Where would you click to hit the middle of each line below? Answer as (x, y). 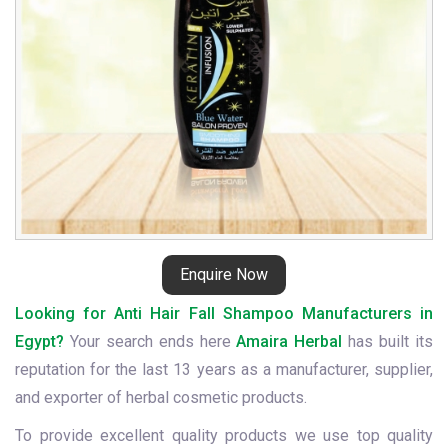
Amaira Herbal (289, 341)
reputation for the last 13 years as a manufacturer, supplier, (224, 369)
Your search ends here (150, 341)
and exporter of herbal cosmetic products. (161, 397)
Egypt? (39, 341)
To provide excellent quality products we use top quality (224, 435)
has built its (388, 341)
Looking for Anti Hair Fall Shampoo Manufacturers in (224, 313)
